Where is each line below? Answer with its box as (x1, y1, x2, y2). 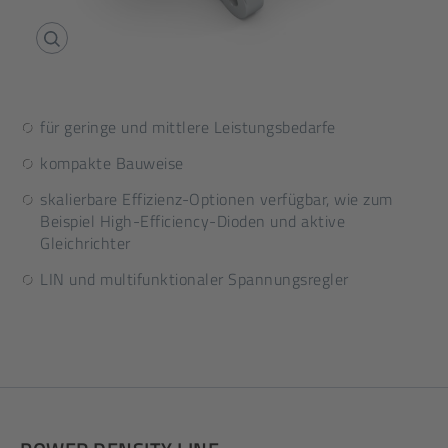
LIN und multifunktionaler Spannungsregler (40, 267, 349, 291)
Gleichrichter (40, 231, 131, 255)
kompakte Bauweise (40, 151, 184, 175)
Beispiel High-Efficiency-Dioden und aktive (40, 209, 345, 233)
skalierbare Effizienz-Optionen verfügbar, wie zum (40, 187, 393, 211)
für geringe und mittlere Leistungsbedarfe (40, 115, 336, 139)
